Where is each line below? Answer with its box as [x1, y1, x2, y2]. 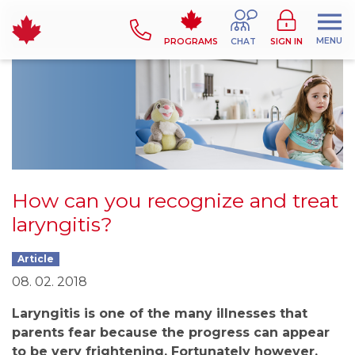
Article [17, 253, 55, 265]
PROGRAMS [164, 36, 218, 47]
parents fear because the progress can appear [12, 325, 330, 341]
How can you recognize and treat [12, 189, 338, 213]
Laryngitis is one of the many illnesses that [12, 306, 307, 322]
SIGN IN [270, 36, 303, 47]
